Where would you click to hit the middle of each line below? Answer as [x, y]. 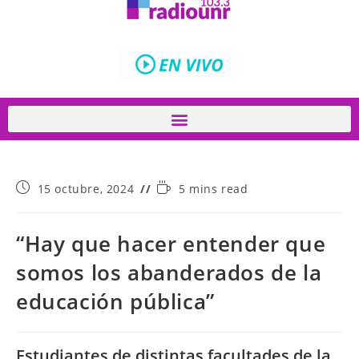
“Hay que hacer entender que [171, 244]
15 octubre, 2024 [86, 189]
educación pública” [115, 301]
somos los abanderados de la [169, 272]
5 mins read [214, 189]
